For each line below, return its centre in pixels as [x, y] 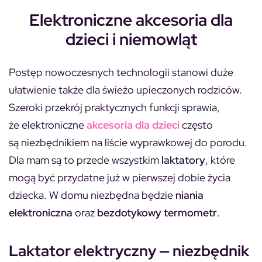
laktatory [183, 160]
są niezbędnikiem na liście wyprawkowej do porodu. [128, 142]
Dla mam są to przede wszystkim [85, 160]
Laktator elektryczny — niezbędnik [129, 251]
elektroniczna [41, 212]
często [196, 125]
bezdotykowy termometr [157, 212]
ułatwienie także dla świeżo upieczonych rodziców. [125, 89]
